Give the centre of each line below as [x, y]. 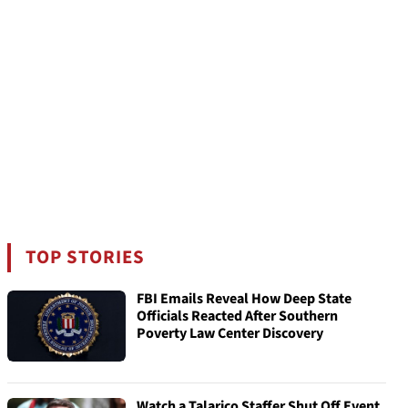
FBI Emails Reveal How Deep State [244, 299]
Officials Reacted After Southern [237, 316]
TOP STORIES [86, 257]
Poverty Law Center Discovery [230, 333]
